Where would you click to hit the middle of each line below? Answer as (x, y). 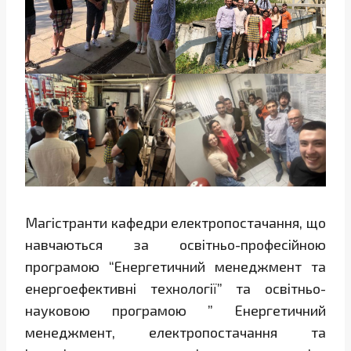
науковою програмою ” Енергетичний (175, 311)
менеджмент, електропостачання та (175, 333)
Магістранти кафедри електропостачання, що (175, 223)
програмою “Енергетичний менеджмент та (175, 267)
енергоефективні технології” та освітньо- (175, 289)
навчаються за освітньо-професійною (175, 245)
